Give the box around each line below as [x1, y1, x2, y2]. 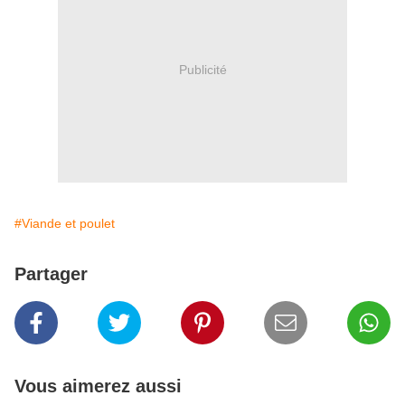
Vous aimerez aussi [14, 376, 182, 397]
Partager [14, 264, 88, 285]
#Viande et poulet [14, 216, 115, 231]
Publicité [178, 61, 227, 77]
